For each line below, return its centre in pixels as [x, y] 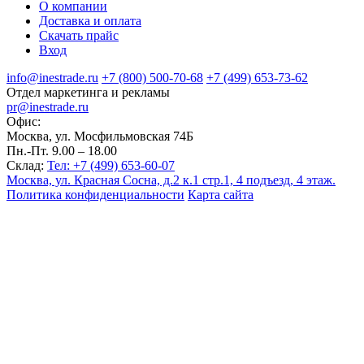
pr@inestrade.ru [48, 107]
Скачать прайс [79, 36]
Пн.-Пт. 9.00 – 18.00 [62, 151]
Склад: [25, 166]
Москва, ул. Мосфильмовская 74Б [100, 136]
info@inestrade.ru [52, 78]
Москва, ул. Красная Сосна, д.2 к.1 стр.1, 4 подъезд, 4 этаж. [171, 180]
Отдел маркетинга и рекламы [88, 93]
